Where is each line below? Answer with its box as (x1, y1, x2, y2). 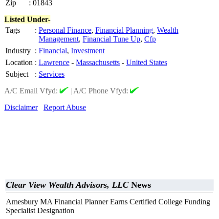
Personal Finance (39, 26, 91, 34)
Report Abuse (44, 103, 86, 111)
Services (39, 70, 65, 78)
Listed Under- (4, 15, 50, 23)
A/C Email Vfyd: (4, 87, 60, 95)
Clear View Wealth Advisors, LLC (6, 180, 129, 190)
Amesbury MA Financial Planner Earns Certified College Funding (6, 197, 210, 206)
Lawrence (39, 58, 69, 66)
